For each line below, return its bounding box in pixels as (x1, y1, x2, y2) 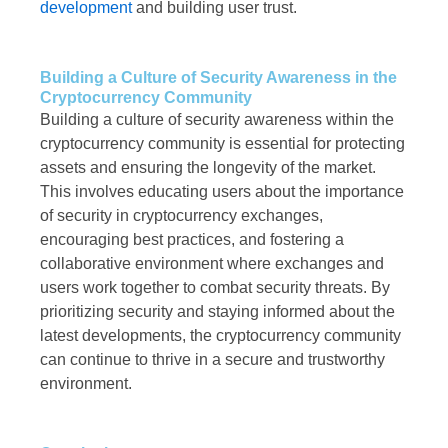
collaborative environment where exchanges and (40, 255, 384, 273)
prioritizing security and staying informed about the (40, 303, 395, 321)
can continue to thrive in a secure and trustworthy (40, 351, 385, 369)
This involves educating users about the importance (40, 183, 404, 201)
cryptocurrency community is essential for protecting (40, 135, 405, 153)
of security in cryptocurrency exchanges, (40, 207, 323, 225)
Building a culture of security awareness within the (40, 111, 394, 129)
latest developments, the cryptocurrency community (40, 327, 401, 345)
